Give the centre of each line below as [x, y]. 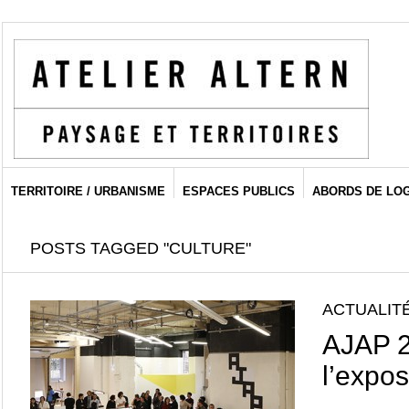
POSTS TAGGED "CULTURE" [140, 248]
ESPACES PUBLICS [238, 191]
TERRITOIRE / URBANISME [88, 191]
